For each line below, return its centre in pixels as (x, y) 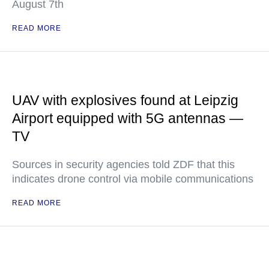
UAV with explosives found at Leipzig (125, 101)
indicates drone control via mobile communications (133, 179)
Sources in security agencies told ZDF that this (123, 165)
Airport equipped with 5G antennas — (128, 119)
